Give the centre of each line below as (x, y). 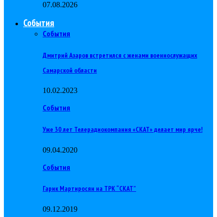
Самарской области (70, 70)
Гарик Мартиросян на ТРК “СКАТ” (89, 189)
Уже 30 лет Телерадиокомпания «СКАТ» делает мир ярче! (123, 129)
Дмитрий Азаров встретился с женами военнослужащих (120, 55)
